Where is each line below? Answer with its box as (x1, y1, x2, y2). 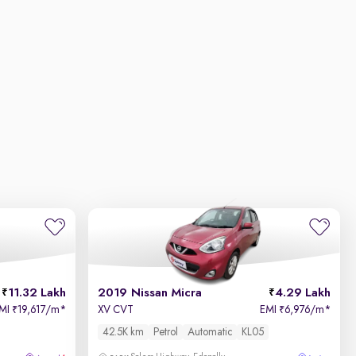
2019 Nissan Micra (98, 287, 203, 300)
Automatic (188, 327, 233, 338)
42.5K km (103, 327, 145, 338)
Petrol (153, 327, 179, 338)
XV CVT (98, 304, 134, 315)
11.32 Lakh (8, 287, 67, 300)
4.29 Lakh (274, 287, 331, 300)
